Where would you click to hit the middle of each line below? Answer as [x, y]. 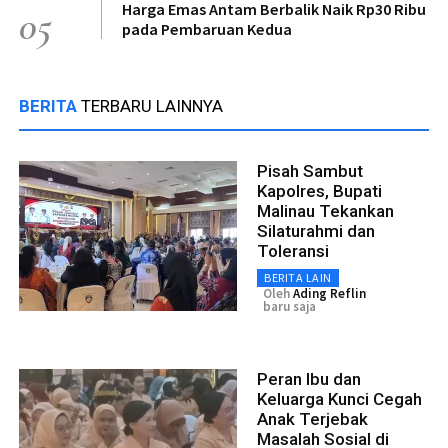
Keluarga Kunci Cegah [339, 398]
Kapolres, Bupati [319, 190]
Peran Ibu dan [309, 378]
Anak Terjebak [312, 418]
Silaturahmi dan [316, 230]
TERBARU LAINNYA [152, 105]
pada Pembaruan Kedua [207, 28]
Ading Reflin [329, 293]
